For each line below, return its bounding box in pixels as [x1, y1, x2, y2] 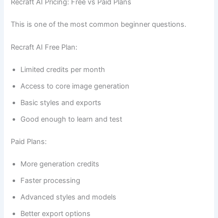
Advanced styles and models [20, 192, 117, 201]
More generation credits [20, 159, 100, 168]
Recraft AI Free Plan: [11, 43, 78, 52]
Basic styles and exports [20, 98, 102, 107]
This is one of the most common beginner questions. [11, 19, 187, 29]
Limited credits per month [20, 65, 106, 74]
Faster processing [20, 176, 81, 185]
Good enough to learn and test [20, 114, 123, 124]
